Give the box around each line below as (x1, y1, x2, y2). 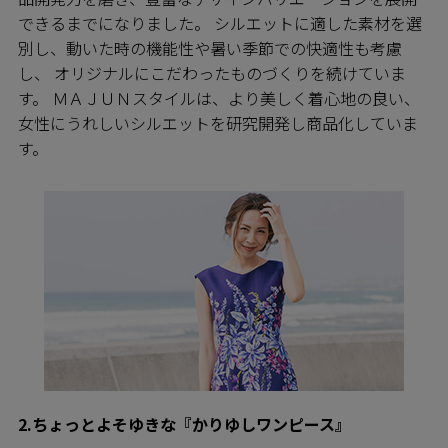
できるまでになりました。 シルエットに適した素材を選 (18, 11, 422, 36)
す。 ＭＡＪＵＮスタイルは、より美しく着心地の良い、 (18, 86, 420, 111)
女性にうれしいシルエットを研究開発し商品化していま (18, 111, 418, 136)
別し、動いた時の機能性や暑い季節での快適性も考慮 (18, 36, 402, 61)
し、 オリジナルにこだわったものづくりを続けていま (18, 61, 406, 86)
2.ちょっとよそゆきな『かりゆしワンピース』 (18, 411, 351, 436)
